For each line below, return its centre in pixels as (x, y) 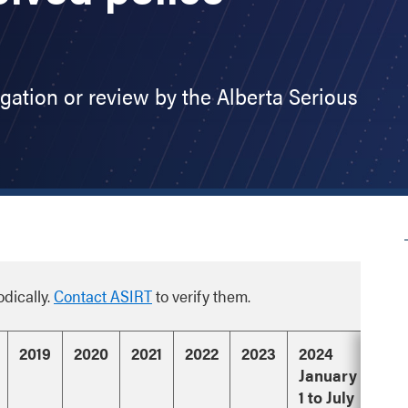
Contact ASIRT (103, 296)
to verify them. (201, 296)
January (328, 375)
